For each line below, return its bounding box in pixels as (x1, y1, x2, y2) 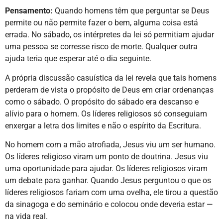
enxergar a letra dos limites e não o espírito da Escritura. (5, 120, 201, 130)
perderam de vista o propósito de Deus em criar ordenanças (5, 85, 214, 95)
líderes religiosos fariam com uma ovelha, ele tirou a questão (5, 188, 218, 198)
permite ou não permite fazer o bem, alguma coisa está (5, 18, 198, 28)
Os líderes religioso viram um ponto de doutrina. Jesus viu (5, 152, 208, 162)
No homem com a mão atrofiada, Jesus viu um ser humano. (5, 140, 216, 150)
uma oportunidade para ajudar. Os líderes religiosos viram (5, 164, 208, 174)
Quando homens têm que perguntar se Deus (53, 6, 209, 16)
